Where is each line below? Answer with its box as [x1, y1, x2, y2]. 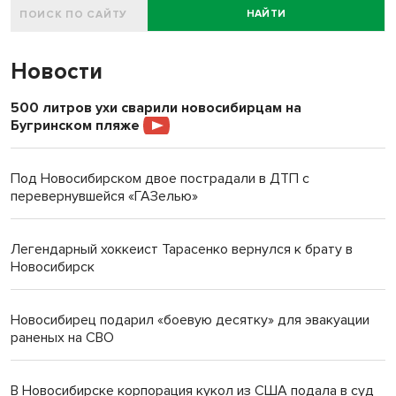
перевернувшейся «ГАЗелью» [11, 187, 198, 205]
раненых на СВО [11, 328, 114, 346]
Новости [11, 57, 103, 85]
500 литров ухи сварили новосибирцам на [11, 98, 301, 117]
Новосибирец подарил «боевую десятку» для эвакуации [11, 310, 369, 329]
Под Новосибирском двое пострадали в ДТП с [11, 169, 309, 187]
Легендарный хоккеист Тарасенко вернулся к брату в [11, 240, 353, 258]
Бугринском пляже [11, 116, 143, 134]
